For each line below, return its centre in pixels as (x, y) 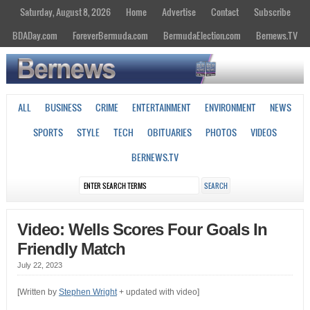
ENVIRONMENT (231, 108)
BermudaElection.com (202, 35)
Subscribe (272, 12)
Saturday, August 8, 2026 (65, 12)
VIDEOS (263, 133)
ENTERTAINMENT (162, 108)
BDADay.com (35, 35)
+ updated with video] (158, 292)
